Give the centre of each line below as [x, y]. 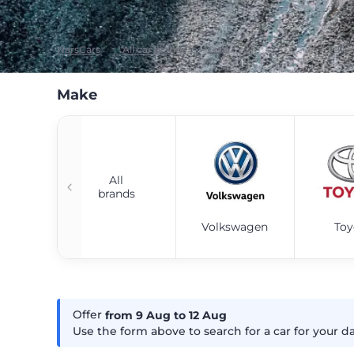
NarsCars [79, 49]
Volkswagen [235, 226]
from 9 [126, 316]
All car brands [154, 49]
